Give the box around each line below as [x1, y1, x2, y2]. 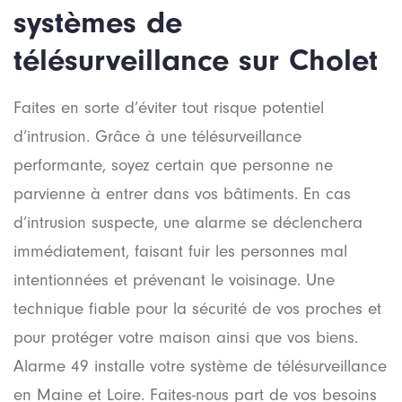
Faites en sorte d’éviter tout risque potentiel [13, 99, 324, 118]
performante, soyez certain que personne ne [13, 156, 333, 176]
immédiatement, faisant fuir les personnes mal [13, 242, 347, 262]
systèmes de [13, 4, 182, 40]
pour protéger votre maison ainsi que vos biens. [13, 328, 358, 348]
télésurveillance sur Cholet [13, 41, 378, 78]
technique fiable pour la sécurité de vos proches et [13, 300, 381, 319]
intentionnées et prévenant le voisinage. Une [13, 271, 335, 291]
